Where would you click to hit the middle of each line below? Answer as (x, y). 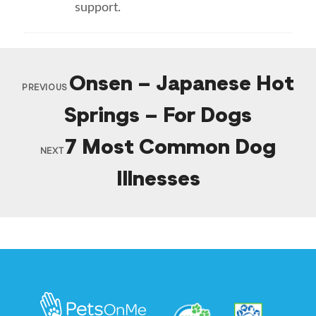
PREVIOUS (45, 88)
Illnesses (158, 180)
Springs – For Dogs (158, 116)
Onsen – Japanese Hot (181, 84)
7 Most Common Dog (171, 148)
